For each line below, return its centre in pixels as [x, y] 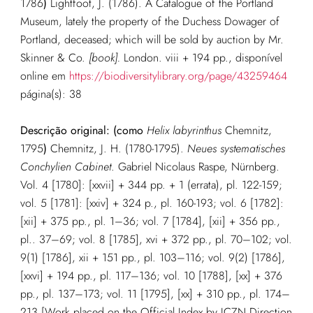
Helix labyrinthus [184, 130]
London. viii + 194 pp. [174, 57]
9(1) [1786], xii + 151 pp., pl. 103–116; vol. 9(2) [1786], [152, 257]
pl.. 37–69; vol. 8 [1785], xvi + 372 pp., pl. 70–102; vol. [156, 239]
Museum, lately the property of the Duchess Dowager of [150, 21]
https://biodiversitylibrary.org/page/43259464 [178, 75]
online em [44, 75]
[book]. [104, 57]
